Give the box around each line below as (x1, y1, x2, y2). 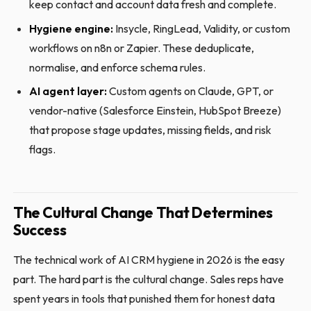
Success (13, 220, 67, 240)
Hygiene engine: (28, 21, 113, 35)
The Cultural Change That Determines (13, 203, 274, 223)
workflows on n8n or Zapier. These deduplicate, (28, 40, 254, 55)
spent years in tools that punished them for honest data (13, 292, 276, 306)
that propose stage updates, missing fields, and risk (28, 123, 271, 137)
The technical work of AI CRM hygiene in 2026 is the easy (13, 253, 285, 267)
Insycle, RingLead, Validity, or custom (112, 21, 290, 35)
